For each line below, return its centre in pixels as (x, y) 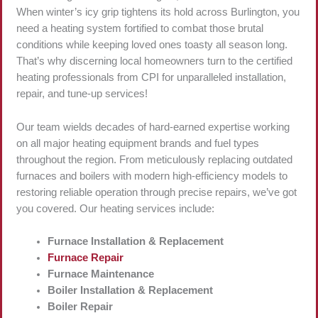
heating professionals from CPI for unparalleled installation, (151, 78)
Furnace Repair (85, 258)
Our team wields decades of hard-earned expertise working (153, 127)
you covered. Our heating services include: (115, 208)
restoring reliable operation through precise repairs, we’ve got (157, 192)
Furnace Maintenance (102, 274)
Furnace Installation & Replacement (137, 242)
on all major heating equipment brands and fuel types (138, 143)
